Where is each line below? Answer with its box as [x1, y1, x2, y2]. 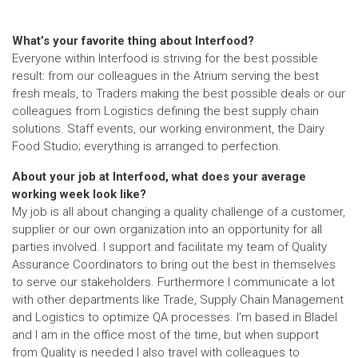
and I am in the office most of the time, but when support [12, 327, 319, 342]
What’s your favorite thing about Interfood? [12, 33, 254, 48]
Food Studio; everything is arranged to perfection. [12, 138, 281, 153]
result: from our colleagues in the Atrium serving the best [12, 68, 319, 83]
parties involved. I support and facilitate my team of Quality [12, 239, 327, 254]
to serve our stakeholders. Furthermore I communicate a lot [12, 274, 335, 289]
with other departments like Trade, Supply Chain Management [12, 292, 344, 307]
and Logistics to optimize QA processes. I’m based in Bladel [12, 309, 337, 324]
